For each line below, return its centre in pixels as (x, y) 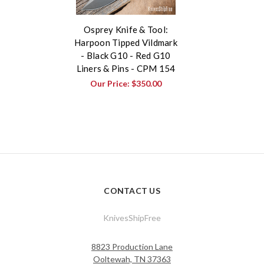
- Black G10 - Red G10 (126, 56)
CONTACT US (132, 191)
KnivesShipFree (132, 218)
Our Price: (111, 84)
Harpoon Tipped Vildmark (126, 43)
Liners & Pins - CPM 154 (126, 69)
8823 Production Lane (132, 247)
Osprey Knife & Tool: (126, 30)
